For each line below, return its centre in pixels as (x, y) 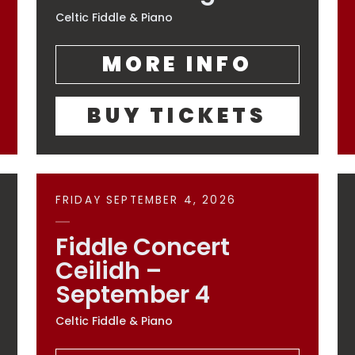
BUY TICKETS (177, 116)
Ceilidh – (109, 271)
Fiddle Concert (143, 247)
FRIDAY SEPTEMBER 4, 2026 (146, 200)
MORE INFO (177, 64)
